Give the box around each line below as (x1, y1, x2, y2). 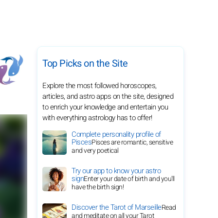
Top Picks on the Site (42, 56, 128, 71)
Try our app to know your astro (72, 165, 161, 176)
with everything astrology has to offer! (42, 112, 152, 123)
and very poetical (72, 145, 119, 156)
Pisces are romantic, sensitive (91, 137, 173, 147)
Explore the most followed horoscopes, (42, 80, 157, 91)
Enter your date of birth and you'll (84, 174, 175, 184)
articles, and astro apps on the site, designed (42, 91, 173, 102)
